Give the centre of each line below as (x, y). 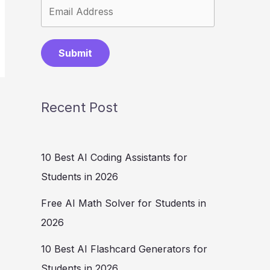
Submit (75, 53)
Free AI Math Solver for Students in (124, 203)
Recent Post (79, 108)
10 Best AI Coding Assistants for (114, 157)
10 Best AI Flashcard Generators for (124, 249)
